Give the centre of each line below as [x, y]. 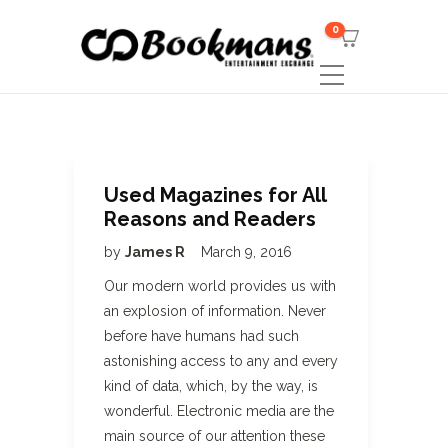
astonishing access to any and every [221, 361]
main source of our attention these [214, 436]
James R [156, 252]
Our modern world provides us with [220, 286]
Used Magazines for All [215, 195]
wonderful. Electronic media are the [219, 411]
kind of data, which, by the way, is [211, 386]
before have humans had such [201, 336]
